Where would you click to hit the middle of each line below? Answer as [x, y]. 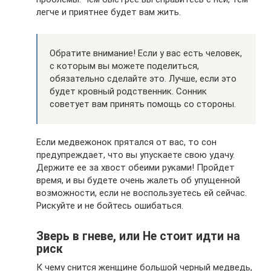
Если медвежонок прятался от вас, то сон [126, 142]
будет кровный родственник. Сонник [128, 91]
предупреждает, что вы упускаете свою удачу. [135, 155]
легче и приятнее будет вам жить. [109, 12]
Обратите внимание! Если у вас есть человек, [146, 53]
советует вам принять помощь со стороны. [143, 104]
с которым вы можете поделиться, [124, 66]
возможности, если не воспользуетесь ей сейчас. [142, 193]
